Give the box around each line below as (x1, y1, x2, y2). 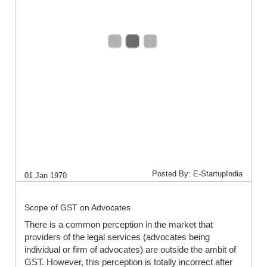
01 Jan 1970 (24, 170, 67, 180)
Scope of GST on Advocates (24, 202, 131, 212)
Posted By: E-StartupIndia (152, 169, 243, 178)
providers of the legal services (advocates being (24, 231, 210, 242)
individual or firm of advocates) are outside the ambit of (24, 244, 236, 254)
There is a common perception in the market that (24, 219, 213, 229)
